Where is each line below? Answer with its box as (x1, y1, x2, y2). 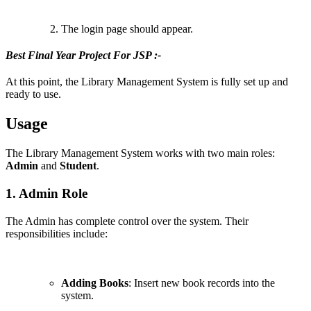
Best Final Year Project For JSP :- (6, 49, 164, 62)
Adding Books (61, 277, 128, 289)
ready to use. (6, 87, 61, 100)
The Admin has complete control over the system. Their (6, 215, 249, 227)
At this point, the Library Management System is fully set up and (6, 75, 288, 87)
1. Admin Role (6, 185, 87, 201)
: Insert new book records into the (128, 277, 275, 289)
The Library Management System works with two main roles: (6, 146, 275, 159)
